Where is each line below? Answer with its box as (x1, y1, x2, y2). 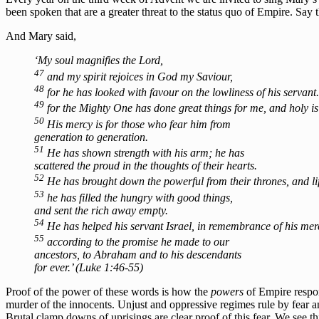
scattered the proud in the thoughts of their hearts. (34, 159, 257, 172)
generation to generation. (34, 130, 148, 143)
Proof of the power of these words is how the (6, 286, 211, 298)
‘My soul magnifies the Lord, (34, 54, 163, 67)
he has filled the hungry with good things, (44, 191, 233, 204)
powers (211, 286, 244, 298)
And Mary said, (6, 30, 76, 43)
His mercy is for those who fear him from (44, 117, 231, 130)
